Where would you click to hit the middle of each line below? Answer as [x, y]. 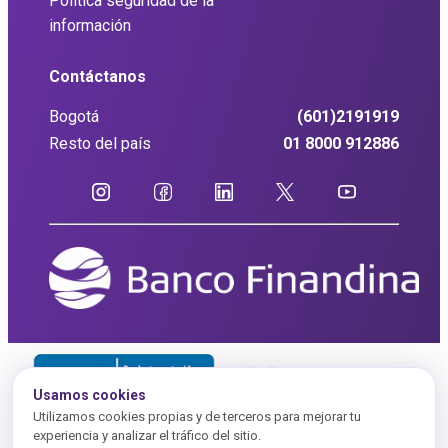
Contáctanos [97, 76]
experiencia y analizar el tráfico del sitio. [147, 435]
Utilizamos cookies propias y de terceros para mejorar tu [197, 416]
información [90, 25]
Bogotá [74, 117]
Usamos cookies [89, 395]
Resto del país [100, 144]
